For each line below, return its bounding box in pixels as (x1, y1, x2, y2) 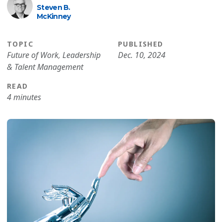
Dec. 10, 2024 (118, 50, 166, 60)
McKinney (37, 12, 71, 21)
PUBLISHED (118, 39, 164, 49)
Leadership (62, 50, 101, 60)
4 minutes (7, 92, 41, 103)
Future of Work (7, 50, 58, 60)
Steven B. (37, 3, 70, 12)
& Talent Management (7, 61, 83, 72)
